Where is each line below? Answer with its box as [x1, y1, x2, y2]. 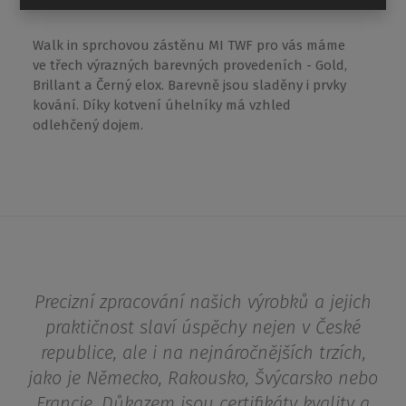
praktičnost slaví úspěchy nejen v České [45, 315, 361, 338]
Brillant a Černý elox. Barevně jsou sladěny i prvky [32, 77, 346, 93]
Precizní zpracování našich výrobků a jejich [34, 290, 372, 313]
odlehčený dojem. [32, 117, 143, 133]
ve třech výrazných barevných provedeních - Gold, [32, 57, 347, 73]
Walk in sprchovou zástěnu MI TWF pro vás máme [32, 37, 345, 53]
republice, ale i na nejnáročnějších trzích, [40, 341, 366, 363]
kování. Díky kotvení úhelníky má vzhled [32, 97, 291, 113]
